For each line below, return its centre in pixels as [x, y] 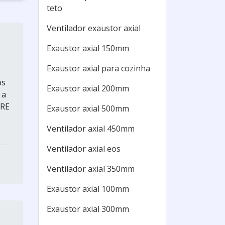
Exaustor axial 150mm [88, 48]
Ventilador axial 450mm [91, 129]
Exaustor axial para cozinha [98, 68]
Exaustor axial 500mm [88, 108]
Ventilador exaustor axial [94, 28]
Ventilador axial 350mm [91, 169]
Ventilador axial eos [84, 149]
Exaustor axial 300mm [88, 209]
